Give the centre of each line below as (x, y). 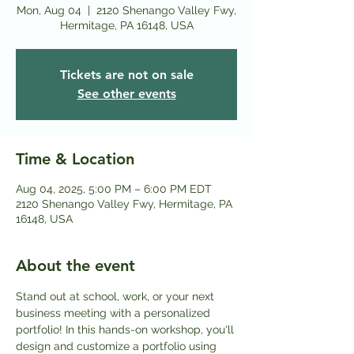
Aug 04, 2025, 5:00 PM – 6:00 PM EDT (114, 188)
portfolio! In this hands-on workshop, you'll (126, 329)
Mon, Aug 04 (49, 10)
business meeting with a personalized (115, 313)
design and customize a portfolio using (118, 346)
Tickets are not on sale (126, 74)
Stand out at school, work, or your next (117, 296)
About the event (75, 265)
